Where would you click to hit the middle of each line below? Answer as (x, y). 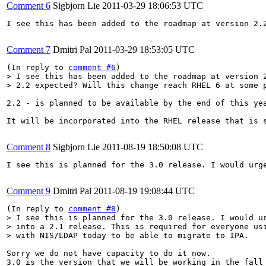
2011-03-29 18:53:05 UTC (144, 49)
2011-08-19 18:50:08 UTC (153, 147)
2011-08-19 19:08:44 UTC (144, 191)
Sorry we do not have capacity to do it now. (111, 253)
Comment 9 (28, 191)
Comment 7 (28, 49)
